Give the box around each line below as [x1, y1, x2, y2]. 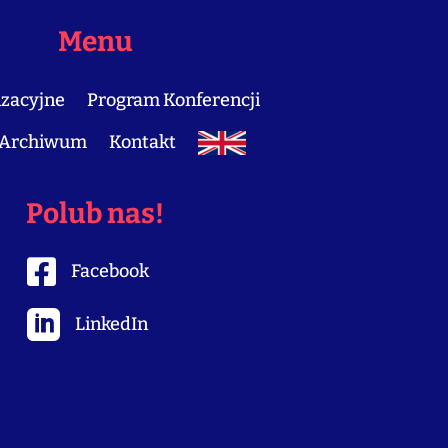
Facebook [70, 260, 149, 282]
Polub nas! [26, 196, 165, 230]
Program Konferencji [87, 89, 261, 112]
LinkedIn [74, 313, 148, 335]
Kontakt [109, 131, 177, 154]
